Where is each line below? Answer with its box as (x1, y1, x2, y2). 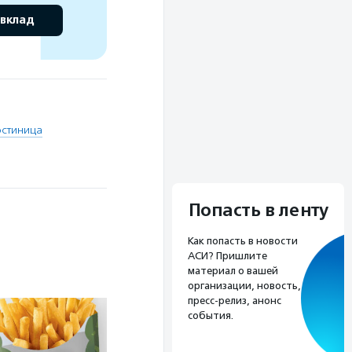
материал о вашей (188, 265, 278, 277)
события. (188, 310, 233, 322)
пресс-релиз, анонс (188, 295, 281, 307)
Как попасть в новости (188, 235, 298, 247)
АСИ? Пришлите (188, 250, 267, 262)
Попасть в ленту (188, 200, 328, 222)
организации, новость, (188, 280, 301, 292)
